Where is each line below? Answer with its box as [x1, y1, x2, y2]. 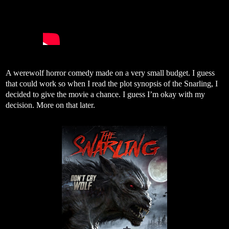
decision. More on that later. [6, 100, 95, 109]
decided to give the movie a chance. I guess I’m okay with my [6, 89, 205, 99]
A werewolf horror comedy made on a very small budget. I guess [6, 68, 215, 77]
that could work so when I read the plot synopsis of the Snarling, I [6, 79, 218, 88]
